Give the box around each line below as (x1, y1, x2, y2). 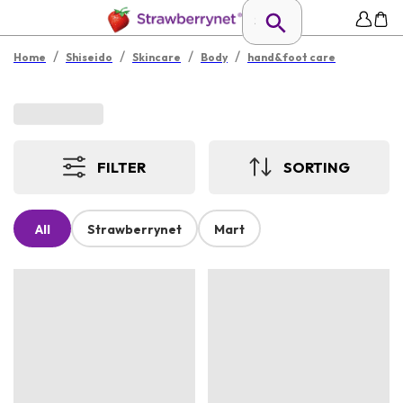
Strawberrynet (87, 221, 182, 238)
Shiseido (66, 50, 112, 64)
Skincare (132, 50, 181, 64)
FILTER (97, 157, 147, 176)
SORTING (282, 157, 350, 176)
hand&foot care (247, 50, 336, 64)
